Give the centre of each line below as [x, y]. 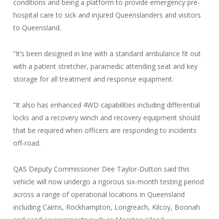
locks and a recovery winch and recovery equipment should [106, 118]
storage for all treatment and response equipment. [93, 79]
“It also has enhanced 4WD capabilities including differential [106, 105]
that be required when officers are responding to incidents [105, 130]
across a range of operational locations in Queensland [99, 194]
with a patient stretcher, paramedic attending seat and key [105, 66]
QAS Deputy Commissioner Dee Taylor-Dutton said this [101, 169]
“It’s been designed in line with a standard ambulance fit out [107, 54]
